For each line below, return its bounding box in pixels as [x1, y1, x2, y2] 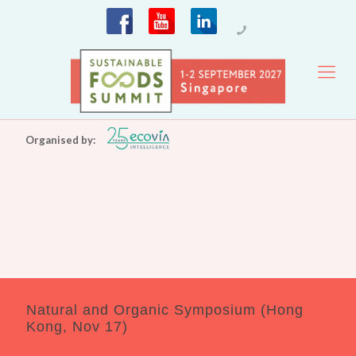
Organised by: [25, 133, 95, 146]
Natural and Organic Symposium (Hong [26, 302, 304, 318]
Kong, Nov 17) [26, 319, 128, 335]
